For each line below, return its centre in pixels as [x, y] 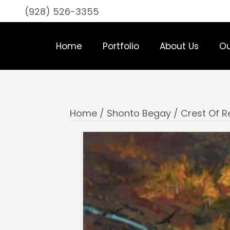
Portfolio [121, 46]
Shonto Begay [139, 113]
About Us [179, 46]
